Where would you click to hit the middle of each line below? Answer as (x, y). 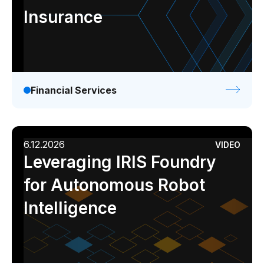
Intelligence (70, 208)
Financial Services (74, 90)
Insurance (63, 17)
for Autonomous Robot (114, 185)
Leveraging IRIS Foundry (120, 162)
